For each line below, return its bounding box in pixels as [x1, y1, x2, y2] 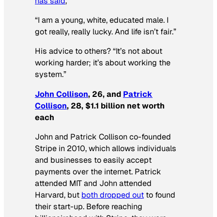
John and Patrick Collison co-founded [35, 131, 171, 142]
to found [144, 189, 175, 200]
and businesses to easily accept [35, 155, 152, 165]
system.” [35, 69, 66, 80]
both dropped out [81, 189, 144, 200]
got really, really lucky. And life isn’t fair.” [35, 27, 176, 37]
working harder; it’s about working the [35, 58, 170, 68]
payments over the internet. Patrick [35, 166, 161, 177]
